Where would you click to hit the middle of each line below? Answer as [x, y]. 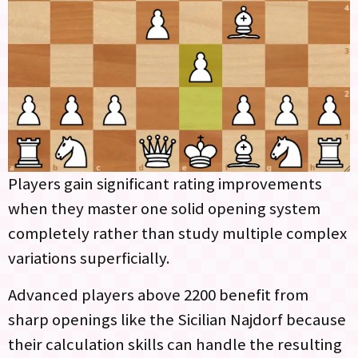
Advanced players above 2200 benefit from [158, 294]
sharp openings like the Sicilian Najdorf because [177, 319]
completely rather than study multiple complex [177, 234]
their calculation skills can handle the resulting [175, 344]
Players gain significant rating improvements [165, 184]
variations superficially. [89, 259]
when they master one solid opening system [164, 209]
